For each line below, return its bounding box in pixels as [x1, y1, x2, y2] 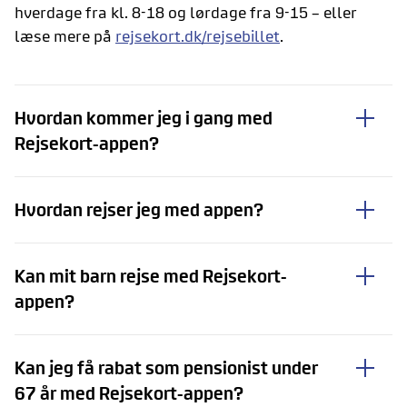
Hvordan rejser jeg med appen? [15, 199, 263, 219]
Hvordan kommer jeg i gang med [15, 107, 273, 127]
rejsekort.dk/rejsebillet [115, 26, 280, 45]
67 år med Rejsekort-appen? [15, 382, 243, 402]
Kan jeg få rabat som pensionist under [15, 357, 318, 377]
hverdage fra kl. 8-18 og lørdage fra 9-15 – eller [15, 3, 357, 21]
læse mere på [15, 26, 115, 45]
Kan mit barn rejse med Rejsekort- [15, 265, 287, 285]
